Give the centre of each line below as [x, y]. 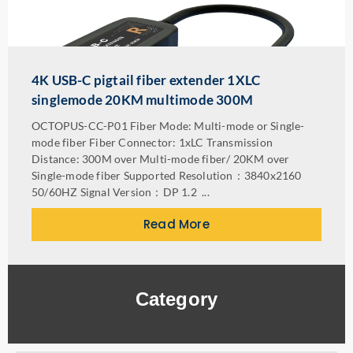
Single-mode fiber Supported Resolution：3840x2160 [167, 175]
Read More [176, 224]
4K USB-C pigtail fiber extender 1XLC [146, 80]
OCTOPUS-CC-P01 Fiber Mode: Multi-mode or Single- [168, 126]
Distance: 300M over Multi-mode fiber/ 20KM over [161, 159]
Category [176, 299]
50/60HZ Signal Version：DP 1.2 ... [121, 192]
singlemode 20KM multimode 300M [142, 100]
